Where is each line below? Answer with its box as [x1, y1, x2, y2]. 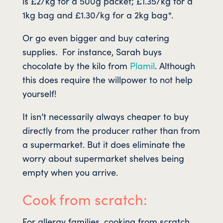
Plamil [129, 59, 155, 72]
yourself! [22, 87, 57, 100]
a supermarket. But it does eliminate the [22, 138, 185, 151]
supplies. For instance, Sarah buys [22, 45, 162, 58]
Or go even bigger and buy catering [22, 31, 169, 44]
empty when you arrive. [22, 166, 118, 179]
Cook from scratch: [22, 189, 147, 210]
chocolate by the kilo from [22, 59, 130, 72]
